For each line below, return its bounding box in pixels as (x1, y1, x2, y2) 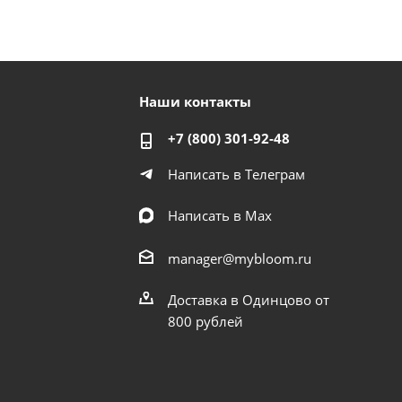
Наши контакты (139, 92, 252, 111)
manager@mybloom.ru (168, 249, 312, 267)
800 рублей (168, 312, 244, 330)
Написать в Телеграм (168, 165, 306, 184)
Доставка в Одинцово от (168, 291, 330, 309)
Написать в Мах (168, 206, 273, 225)
